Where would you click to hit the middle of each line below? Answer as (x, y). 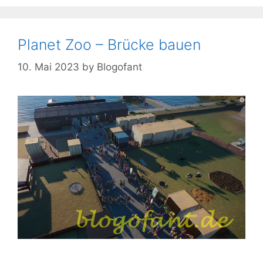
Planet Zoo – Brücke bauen (109, 44)
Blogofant (119, 67)
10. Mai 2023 (48, 67)
